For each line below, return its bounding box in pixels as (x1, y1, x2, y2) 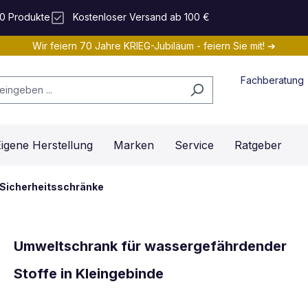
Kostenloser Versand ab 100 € (72, 11, 210, 23)
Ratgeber (234, 138, 282, 153)
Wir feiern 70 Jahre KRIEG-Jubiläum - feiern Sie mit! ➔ (32, 40, 276, 52)
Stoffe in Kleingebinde (14, 265, 164, 282)
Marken (113, 138, 154, 153)
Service (175, 138, 214, 153)
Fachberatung (241, 74, 305, 86)
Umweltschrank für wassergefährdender (14, 237, 287, 254)
